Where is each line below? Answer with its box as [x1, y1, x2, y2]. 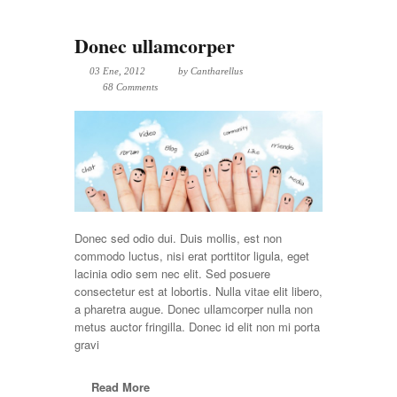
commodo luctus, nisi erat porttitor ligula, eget [74, 246, 309, 264]
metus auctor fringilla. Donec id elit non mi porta [74, 317, 320, 335]
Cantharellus [191, 65, 243, 76]
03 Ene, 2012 [90, 65, 145, 76]
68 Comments [103, 81, 158, 92]
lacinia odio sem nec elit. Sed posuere [74, 264, 270, 282]
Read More [91, 378, 150, 395]
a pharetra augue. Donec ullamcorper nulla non [74, 300, 313, 317]
